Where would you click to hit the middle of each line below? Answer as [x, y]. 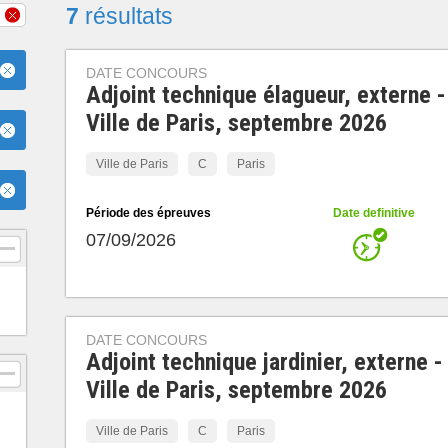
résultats [126, 16]
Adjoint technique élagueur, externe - [265, 95]
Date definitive [373, 213]
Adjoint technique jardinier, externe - [264, 362]
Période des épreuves [148, 213]
